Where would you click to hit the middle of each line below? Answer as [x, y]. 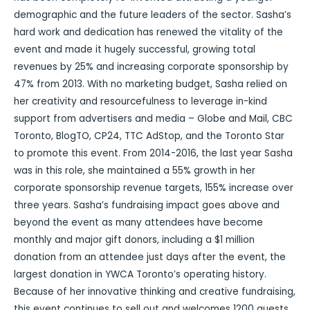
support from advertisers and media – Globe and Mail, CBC [153, 118]
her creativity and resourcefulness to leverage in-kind [140, 101]
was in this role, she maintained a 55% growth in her [135, 170]
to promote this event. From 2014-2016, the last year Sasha [153, 153]
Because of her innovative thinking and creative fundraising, [155, 291]
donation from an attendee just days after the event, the [150, 257]
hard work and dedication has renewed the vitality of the [148, 32]
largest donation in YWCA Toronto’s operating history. [140, 274]
